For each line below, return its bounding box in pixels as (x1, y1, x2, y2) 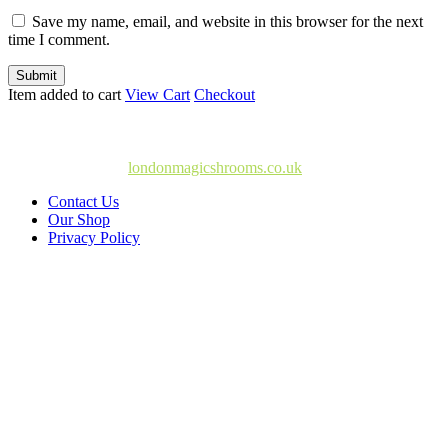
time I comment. (8, 30, 110, 48)
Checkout (194, 85, 255, 103)
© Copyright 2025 (8, 158, 128, 176)
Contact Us (48, 192, 119, 210)
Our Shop (48, 210, 110, 228)
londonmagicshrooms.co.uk (128, 158, 302, 176)
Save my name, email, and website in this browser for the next (32, 12, 423, 30)
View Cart (125, 85, 190, 103)
